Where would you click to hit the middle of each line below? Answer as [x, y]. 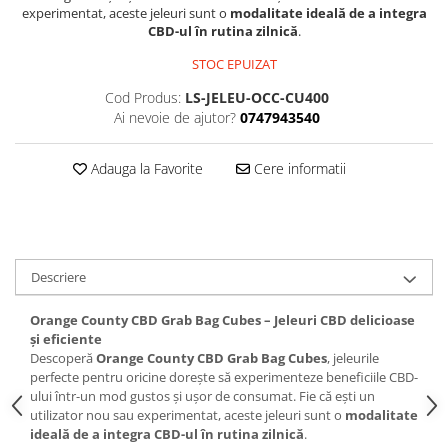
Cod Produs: [142, 98]
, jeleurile [353, 358]
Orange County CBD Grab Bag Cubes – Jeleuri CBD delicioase [222, 320]
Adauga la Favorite [144, 169]
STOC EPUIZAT [233, 64]
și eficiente [67, 339]
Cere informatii [297, 169]
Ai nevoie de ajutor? [174, 118]
